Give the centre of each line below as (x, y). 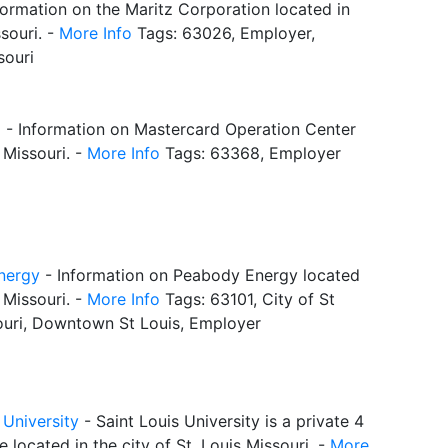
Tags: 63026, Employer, (223, 32)
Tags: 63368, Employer (250, 152)
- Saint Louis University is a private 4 (221, 420)
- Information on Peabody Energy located (200, 274)
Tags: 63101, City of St (247, 298)
